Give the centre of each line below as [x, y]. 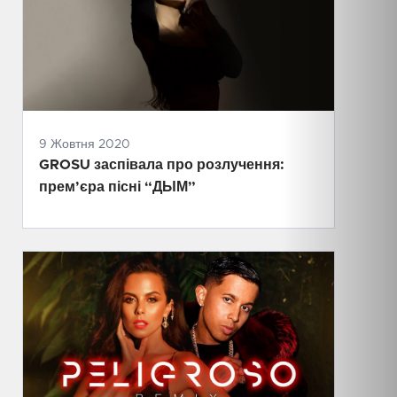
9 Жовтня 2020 [85, 145]
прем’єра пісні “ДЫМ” [117, 187]
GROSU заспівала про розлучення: [162, 165]
